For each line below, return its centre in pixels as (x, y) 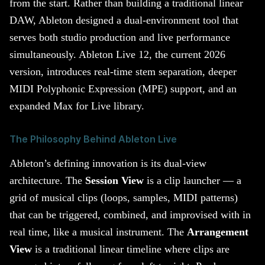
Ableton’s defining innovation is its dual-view (108, 164)
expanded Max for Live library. (77, 106)
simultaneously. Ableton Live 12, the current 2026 (117, 54)
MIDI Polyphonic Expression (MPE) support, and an (123, 88)
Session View (114, 181)
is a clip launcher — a (193, 181)
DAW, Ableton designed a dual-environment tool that (124, 20)
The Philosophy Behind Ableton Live (93, 139)
